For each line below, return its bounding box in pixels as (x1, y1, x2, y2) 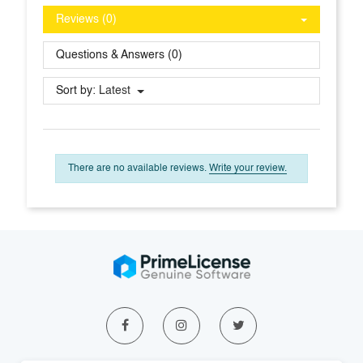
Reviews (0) (56, 14, 117, 26)
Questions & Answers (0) (56, 49, 182, 62)
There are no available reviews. (68, 164, 209, 174)
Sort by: (56, 85, 96, 97)
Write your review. (209, 164, 287, 174)
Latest (99, 85, 130, 97)
